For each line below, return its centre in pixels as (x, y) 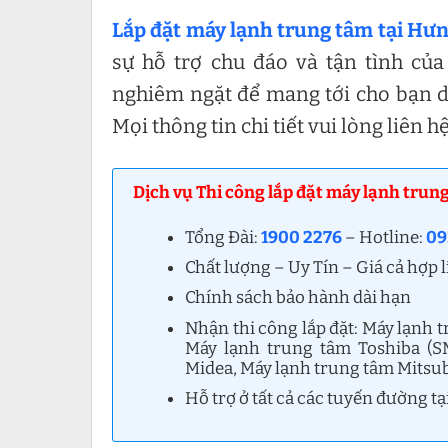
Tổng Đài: (223, 238)
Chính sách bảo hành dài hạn (298, 298)
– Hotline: (384, 238)
